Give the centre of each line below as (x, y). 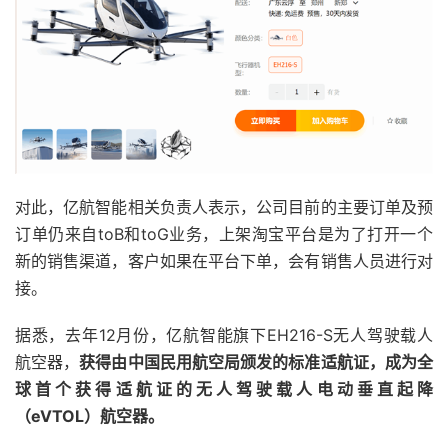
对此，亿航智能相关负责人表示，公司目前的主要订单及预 (224, 207)
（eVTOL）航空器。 (89, 416)
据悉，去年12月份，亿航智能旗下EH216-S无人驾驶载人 (224, 335)
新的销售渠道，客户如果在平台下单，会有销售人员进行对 (224, 261)
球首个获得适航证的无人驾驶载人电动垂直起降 (224, 389)
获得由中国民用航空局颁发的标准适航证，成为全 (256, 362)
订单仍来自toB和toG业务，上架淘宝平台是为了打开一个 (224, 234)
